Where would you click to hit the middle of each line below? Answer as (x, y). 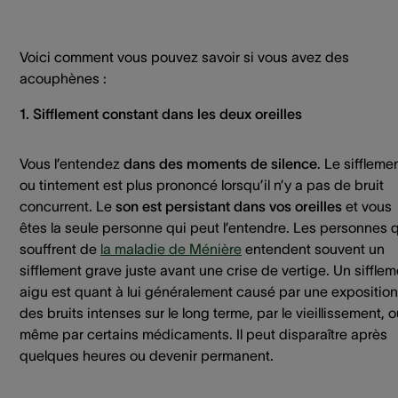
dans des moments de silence (220, 163)
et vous (367, 206)
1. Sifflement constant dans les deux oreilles (161, 113)
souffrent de (60, 248)
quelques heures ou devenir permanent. (147, 355)
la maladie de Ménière (171, 248)
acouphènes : (65, 78)
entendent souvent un (313, 248)
